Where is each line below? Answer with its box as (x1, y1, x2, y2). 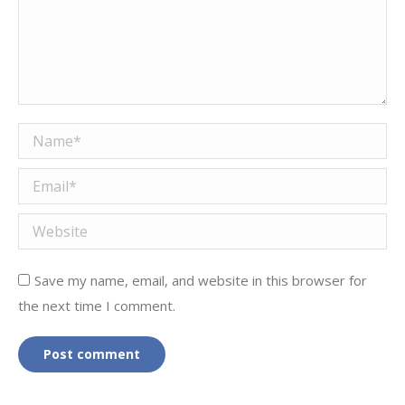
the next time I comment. (18, 296, 175, 315)
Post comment (43, 344, 140, 363)
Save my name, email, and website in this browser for (34, 270, 367, 289)
